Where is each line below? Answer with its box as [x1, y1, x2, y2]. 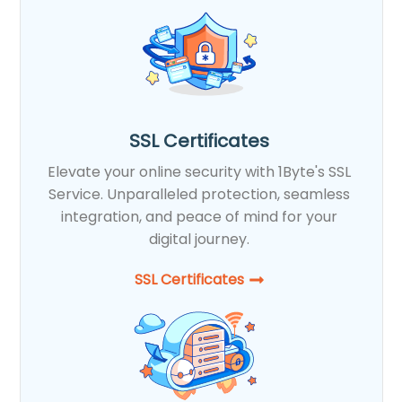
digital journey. [149, 228, 250, 249]
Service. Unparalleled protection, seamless [48, 183, 351, 205]
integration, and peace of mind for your [61, 205, 338, 227]
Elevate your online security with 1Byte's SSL [48, 161, 352, 182]
